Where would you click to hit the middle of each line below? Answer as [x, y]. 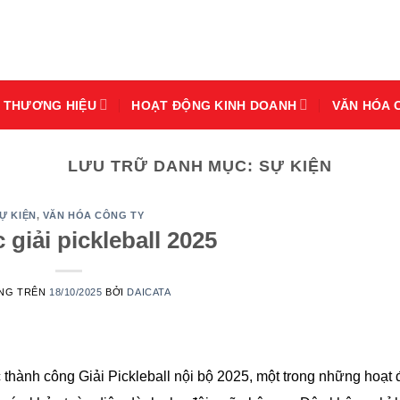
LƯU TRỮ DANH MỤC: [164, 166]
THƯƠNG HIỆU [50, 105]
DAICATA [149, 292]
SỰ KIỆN [296, 166]
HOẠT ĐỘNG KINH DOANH [214, 105]
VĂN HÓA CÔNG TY [93, 216]
